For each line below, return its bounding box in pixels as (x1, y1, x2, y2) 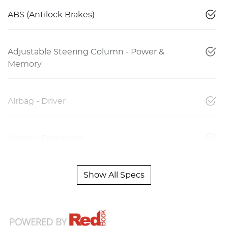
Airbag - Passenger (8, 134, 84, 142)
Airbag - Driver (8, 97, 66, 105)
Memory (8, 60, 42, 68)
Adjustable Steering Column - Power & (8, 47, 164, 56)
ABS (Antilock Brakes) (8, 10, 95, 19)
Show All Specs (83, 170, 145, 179)
